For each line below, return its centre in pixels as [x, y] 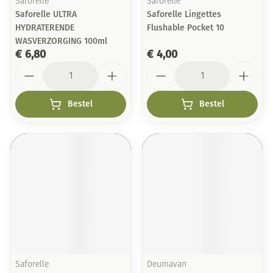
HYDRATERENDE [45, 28]
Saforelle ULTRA [46, 14]
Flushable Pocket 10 [186, 28]
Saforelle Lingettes [184, 14]
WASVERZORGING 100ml [61, 41]
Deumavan [167, 265]
